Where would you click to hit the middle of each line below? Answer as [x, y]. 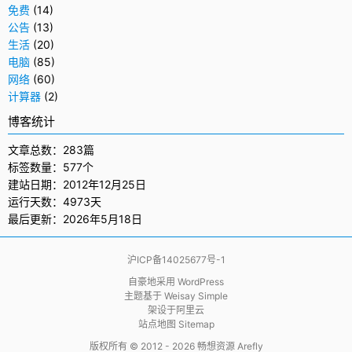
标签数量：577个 [51, 167]
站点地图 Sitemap [176, 324]
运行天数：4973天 [55, 202]
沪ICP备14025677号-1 [176, 260]
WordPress [201, 282]
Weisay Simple [196, 296]
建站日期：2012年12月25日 [77, 184]
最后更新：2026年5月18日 [75, 219]
